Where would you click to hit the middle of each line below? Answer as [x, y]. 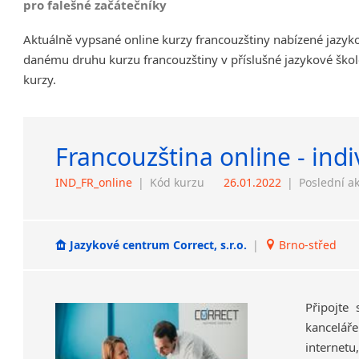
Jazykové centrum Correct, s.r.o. [159, 245]
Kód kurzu [177, 182]
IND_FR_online [94, 182]
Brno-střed [307, 245]
